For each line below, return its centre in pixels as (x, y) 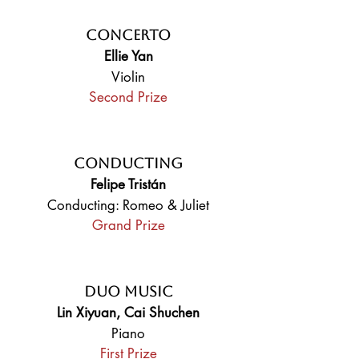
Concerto (128, 35)
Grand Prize (128, 225)
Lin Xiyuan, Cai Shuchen (128, 313)
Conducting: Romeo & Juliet (128, 205)
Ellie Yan (128, 56)
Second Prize (128, 97)
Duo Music (128, 291)
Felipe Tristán (128, 184)
